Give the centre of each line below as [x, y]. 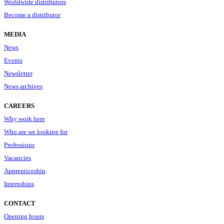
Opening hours [24, 216]
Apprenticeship [25, 170]
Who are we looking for [36, 131]
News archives [23, 86]
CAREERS [19, 105]
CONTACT [20, 203]
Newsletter [18, 73]
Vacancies [17, 157]
